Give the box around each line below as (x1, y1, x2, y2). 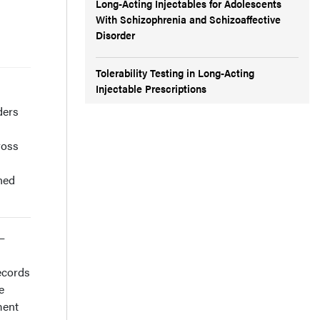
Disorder (96, 27, 135, 42)
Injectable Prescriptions (96, 81, 206, 96)
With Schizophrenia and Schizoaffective (96, 11, 281, 26)
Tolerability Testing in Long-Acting (96, 65, 254, 80)
